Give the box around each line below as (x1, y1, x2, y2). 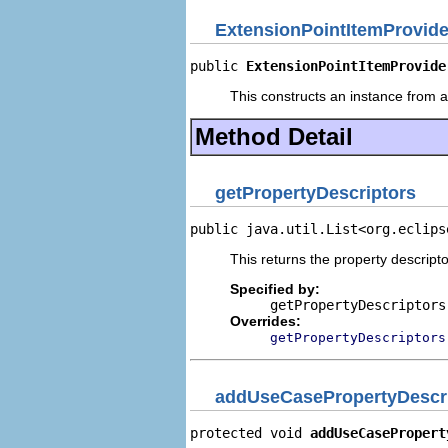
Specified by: (230, 280, 320, 297)
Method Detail (195, 123, 353, 150)
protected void (190, 425, 310, 441)
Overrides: (230, 312, 301, 329)
